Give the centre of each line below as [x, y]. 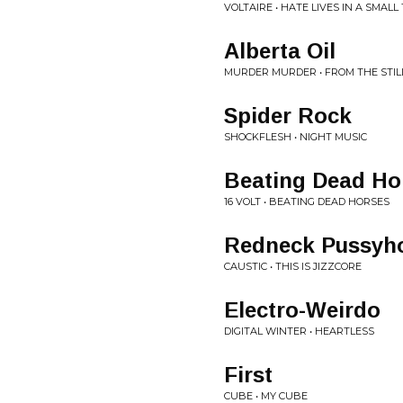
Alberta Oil [280, 51]
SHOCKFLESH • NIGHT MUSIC [296, 137]
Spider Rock [288, 116]
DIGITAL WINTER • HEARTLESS [299, 331]
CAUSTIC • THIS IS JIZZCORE [293, 266]
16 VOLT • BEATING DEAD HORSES [307, 201]
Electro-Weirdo [302, 310]
